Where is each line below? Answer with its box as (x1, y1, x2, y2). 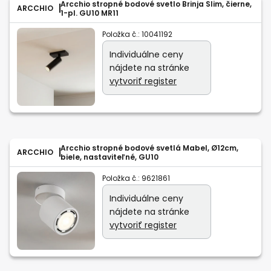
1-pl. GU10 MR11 (60, 7, 119, 18)
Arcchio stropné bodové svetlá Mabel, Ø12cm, (60, 142, 238, 153)
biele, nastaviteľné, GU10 (60, 151, 158, 162)
